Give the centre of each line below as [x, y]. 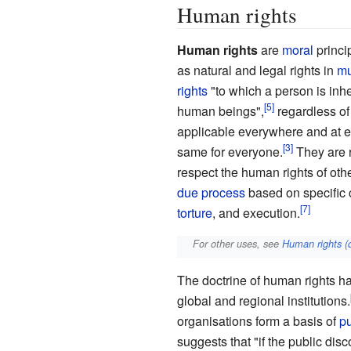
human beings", [220, 110]
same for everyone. [230, 151]
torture [194, 212]
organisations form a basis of [258, 321]
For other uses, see [238, 243]
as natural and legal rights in [257, 70]
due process [211, 192]
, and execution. [256, 212]
